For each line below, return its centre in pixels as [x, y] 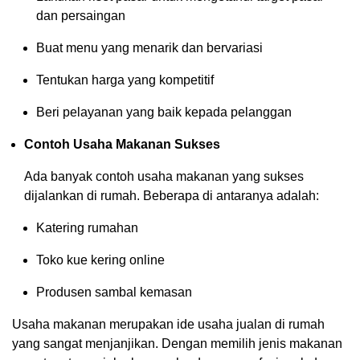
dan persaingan [81, 15]
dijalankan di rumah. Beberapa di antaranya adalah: [172, 195]
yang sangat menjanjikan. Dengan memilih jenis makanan [177, 343]
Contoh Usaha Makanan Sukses [122, 144]
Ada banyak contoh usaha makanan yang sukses [164, 176]
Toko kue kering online [100, 260]
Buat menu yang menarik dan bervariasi [149, 47]
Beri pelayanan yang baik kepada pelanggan [164, 112]
